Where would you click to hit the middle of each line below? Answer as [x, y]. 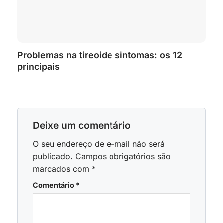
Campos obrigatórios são [123, 156]
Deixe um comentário [83, 125]
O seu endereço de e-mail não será [99, 144]
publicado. [53, 156]
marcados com [62, 168]
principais [38, 66]
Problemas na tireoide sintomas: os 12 [100, 55]
